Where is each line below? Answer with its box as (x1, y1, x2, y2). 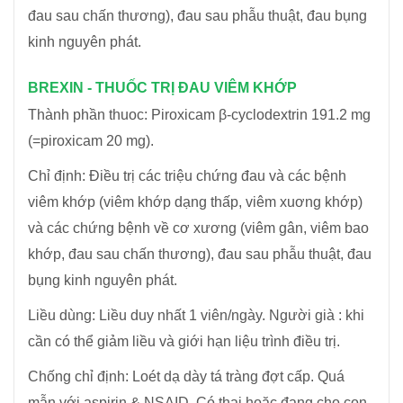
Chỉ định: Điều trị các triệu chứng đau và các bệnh (28, 168, 346, 184)
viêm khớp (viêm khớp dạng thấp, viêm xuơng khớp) (28, 194, 363, 210)
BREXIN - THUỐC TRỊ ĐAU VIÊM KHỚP (28, 80, 297, 95)
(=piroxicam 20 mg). (28, 133, 154, 148)
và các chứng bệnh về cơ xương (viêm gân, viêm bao (28, 220, 369, 236)
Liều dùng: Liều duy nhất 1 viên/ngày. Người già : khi (28, 308, 364, 323)
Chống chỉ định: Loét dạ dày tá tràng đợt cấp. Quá (28, 369, 345, 384)
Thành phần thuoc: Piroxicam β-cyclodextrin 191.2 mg (28, 107, 371, 122)
